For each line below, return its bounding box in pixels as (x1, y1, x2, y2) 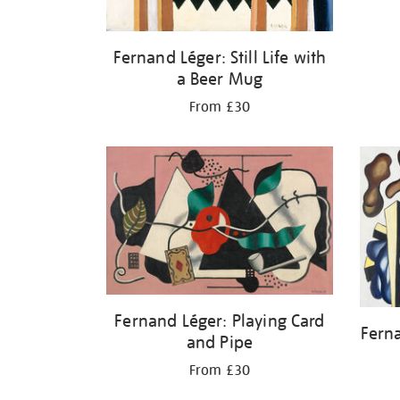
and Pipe (186, 330, 254, 353)
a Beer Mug (176, 67, 263, 89)
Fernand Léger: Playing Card (114, 309, 325, 331)
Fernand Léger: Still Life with (112, 46, 327, 68)
